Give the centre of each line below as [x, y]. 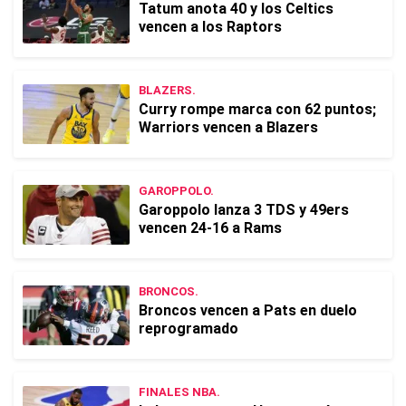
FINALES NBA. [179, 392]
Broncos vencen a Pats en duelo [248, 310]
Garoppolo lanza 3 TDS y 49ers [244, 210]
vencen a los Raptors [210, 27]
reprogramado [188, 329]
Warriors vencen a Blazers [228, 127]
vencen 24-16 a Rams [210, 228]
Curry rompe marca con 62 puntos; [257, 109]
